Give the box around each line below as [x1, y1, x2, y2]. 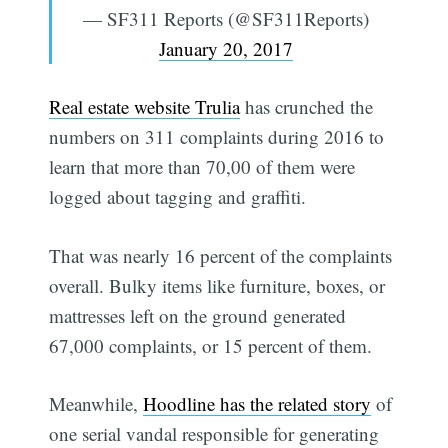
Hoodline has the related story [143, 391, 372, 417]
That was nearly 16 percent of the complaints [49, 242, 393, 268]
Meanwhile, [49, 391, 144, 417]
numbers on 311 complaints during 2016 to [49, 124, 385, 150]
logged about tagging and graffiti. [49, 184, 307, 210]
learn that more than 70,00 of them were [49, 154, 356, 180]
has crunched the [240, 94, 374, 120]
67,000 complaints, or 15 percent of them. [49, 332, 373, 358]
